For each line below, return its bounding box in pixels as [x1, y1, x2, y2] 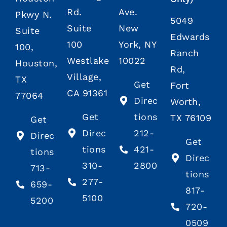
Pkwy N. [15, 9, 52, 20]
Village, [67, 71, 101, 83]
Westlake [67, 55, 109, 66]
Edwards [170, 31, 210, 43]
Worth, [170, 96, 201, 107]
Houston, [15, 58, 57, 69]
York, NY [119, 39, 156, 50]
